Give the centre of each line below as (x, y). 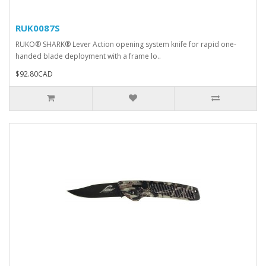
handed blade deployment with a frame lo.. (88, 56)
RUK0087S (38, 28)
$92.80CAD (34, 74)
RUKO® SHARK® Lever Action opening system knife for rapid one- (126, 44)
